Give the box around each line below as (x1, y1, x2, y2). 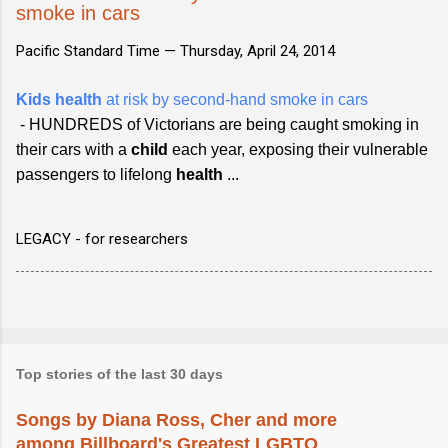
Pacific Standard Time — (16, 41, 180, 60)
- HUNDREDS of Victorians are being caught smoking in (16, 115, 419, 133)
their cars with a (16, 140, 131, 158)
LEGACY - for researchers (16, 229, 188, 248)
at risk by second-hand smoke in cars (102, 90, 368, 108)
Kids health (16, 90, 102, 108)
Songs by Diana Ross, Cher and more (16, 409, 337, 430)
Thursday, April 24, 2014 (180, 41, 335, 60)
